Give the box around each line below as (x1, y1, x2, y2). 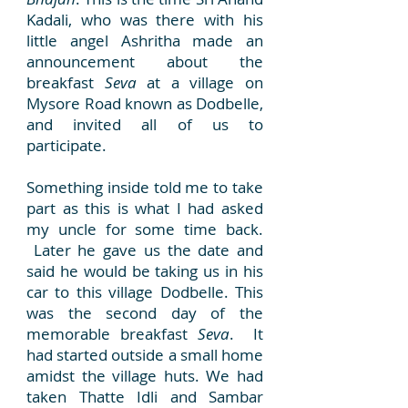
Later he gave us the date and (26, 240, 263, 260)
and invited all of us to (26, 114, 263, 135)
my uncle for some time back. (26, 219, 263, 240)
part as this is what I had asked (26, 198, 263, 219)
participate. (26, 135, 107, 156)
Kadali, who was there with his (26, 9, 263, 30)
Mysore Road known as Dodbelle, (26, 93, 263, 114)
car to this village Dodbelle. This (26, 281, 263, 302)
